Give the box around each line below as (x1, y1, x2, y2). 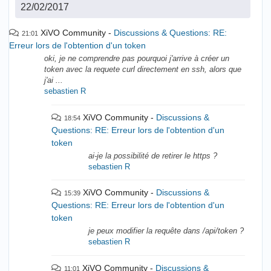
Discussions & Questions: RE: (114, 28, 227, 38)
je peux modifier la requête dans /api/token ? (88, 227, 244, 236)
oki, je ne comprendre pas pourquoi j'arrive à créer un (44, 54, 229, 64)
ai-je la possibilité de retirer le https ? (88, 151, 218, 160)
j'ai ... (44, 76, 63, 85)
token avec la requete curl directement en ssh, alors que (44, 65, 241, 74)
